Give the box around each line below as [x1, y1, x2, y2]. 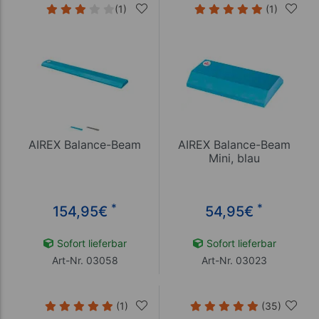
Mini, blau [208, 151, 260, 166]
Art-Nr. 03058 [51, 254, 118, 267]
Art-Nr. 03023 [201, 254, 267, 267]
